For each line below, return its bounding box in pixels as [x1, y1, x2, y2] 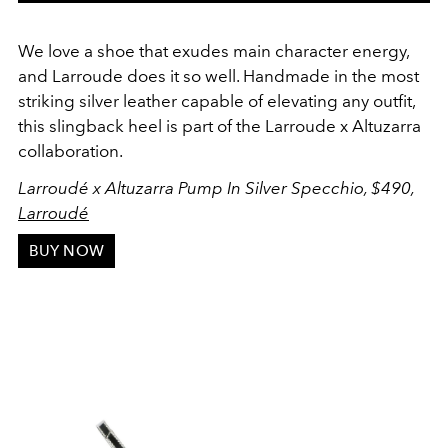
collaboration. [18, 141, 123, 162]
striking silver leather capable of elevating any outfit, [18, 91, 415, 112]
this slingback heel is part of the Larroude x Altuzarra [18, 116, 421, 137]
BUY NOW [28, 241, 104, 260]
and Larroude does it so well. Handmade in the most [18, 66, 419, 87]
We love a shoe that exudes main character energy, [18, 41, 409, 62]
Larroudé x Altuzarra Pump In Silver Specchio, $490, [18, 178, 414, 199]
